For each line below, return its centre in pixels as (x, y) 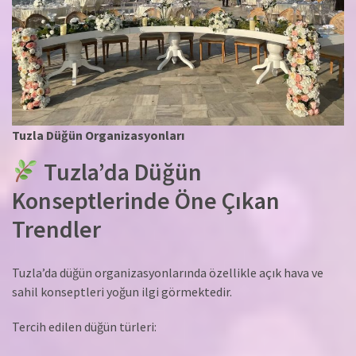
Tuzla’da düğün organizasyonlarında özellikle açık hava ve (168, 272)
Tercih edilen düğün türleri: (84, 326)
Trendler (56, 228)
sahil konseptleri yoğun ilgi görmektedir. (122, 291)
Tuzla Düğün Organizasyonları (98, 135)
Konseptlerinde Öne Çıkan (146, 200)
